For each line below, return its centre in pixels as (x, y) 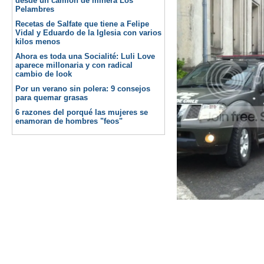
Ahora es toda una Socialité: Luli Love (85, 56)
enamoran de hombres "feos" (69, 121)
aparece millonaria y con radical (74, 65)
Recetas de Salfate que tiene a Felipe (82, 24)
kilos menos (38, 42)
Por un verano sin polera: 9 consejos (83, 89)
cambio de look (44, 74)
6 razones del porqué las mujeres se (82, 112)
